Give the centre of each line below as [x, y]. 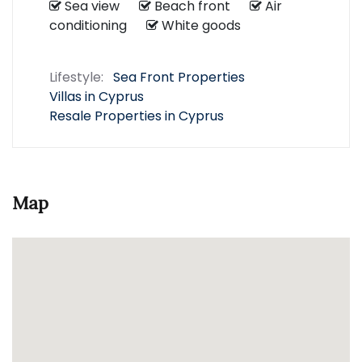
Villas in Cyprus [97, 97]
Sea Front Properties [179, 77]
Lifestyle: [76, 77]
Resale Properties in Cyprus [137, 116]
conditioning [98, 25]
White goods [208, 25]
